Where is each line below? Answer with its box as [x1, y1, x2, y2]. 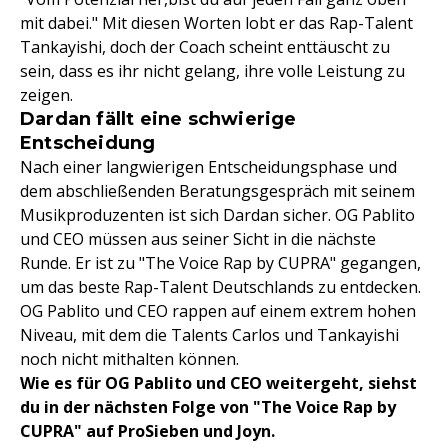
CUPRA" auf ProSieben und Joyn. [20, 419, 275, 442]
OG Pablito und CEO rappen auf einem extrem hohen [20, 299, 416, 322]
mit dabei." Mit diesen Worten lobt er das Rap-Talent [20, 11, 413, 34]
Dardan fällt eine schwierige [20, 107, 297, 130]
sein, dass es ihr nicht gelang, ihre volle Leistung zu [20, 59, 405, 82]
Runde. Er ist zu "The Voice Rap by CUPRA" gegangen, [20, 251, 421, 274]
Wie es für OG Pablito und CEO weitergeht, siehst [20, 371, 417, 394]
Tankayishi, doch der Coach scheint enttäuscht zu [20, 35, 390, 58]
